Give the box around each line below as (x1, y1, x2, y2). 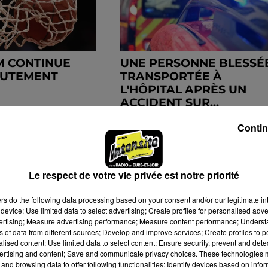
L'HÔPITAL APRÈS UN (120, 82, 246, 96)
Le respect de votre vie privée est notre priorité (29, 168, 239, 182)
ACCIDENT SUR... (120, 95, 219, 109)
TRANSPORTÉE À (120, 69, 222, 83)
